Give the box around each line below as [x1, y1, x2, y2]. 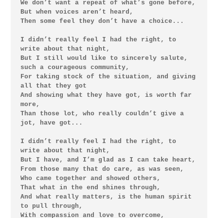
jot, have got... [20, 119, 83, 127]
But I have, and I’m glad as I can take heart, [20, 156, 196, 163]
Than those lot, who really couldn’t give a [20, 109, 184, 117]
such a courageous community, [20, 63, 129, 71]
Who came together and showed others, [20, 174, 161, 182]
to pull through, [20, 202, 83, 210]
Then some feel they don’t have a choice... [20, 17, 184, 25]
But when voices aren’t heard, [20, 8, 133, 16]
